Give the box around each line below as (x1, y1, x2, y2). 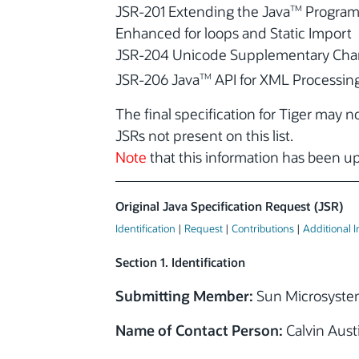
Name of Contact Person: (115, 321, 283, 341)
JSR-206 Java (115, 70, 200, 90)
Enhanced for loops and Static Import (115, 23, 352, 43)
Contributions (232, 221, 294, 236)
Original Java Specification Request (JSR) (115, 199, 343, 215)
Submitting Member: (115, 286, 253, 306)
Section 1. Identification (115, 255, 245, 271)
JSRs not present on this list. (115, 126, 293, 146)
